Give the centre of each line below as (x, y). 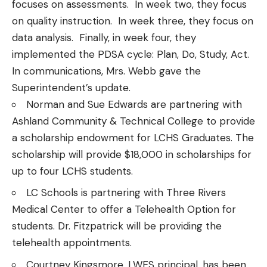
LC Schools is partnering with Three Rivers (126, 193)
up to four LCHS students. (72, 171)
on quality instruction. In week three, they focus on (133, 21)
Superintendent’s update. (71, 87)
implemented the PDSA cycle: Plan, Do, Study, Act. (131, 54)
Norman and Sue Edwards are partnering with (134, 104)
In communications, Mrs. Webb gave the (106, 71)
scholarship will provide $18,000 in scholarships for (132, 154)
